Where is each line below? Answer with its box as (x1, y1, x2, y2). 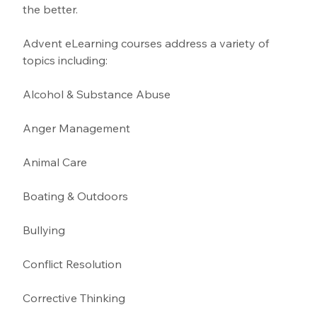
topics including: (23, 53, 108, 68)
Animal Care (23, 155, 88, 170)
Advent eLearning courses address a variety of (23, 36, 272, 51)
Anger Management (23, 121, 134, 136)
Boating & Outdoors (23, 189, 132, 204)
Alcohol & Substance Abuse (23, 87, 174, 102)
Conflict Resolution (23, 257, 122, 272)
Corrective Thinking (23, 291, 129, 306)
